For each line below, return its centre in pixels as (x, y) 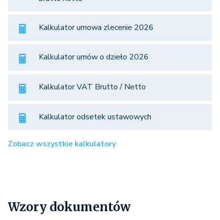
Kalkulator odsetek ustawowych (95, 117)
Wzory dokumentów (69, 207)
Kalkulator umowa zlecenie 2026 (96, 27)
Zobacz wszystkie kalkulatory (62, 144)
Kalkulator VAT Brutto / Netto (92, 87)
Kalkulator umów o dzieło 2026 (94, 57)
